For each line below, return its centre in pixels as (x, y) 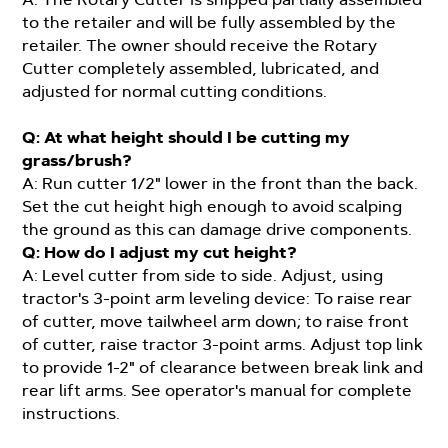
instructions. (71, 413)
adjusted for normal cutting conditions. (175, 91)
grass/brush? (77, 160)
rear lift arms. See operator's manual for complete (217, 390)
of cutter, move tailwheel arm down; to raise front (216, 321)
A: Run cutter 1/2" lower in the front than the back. (220, 183)
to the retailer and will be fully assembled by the (209, 22)
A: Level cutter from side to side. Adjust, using (203, 275)
